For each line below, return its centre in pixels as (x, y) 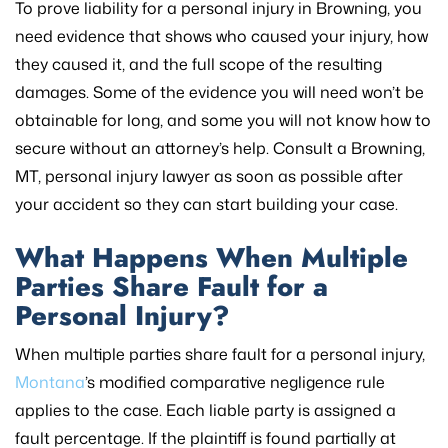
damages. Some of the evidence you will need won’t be (219, 91)
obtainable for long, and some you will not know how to (223, 119)
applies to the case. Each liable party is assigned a (205, 409)
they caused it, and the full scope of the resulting (198, 63)
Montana (50, 381)
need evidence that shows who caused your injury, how (221, 35)
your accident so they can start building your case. (206, 203)
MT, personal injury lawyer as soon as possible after (209, 175)
